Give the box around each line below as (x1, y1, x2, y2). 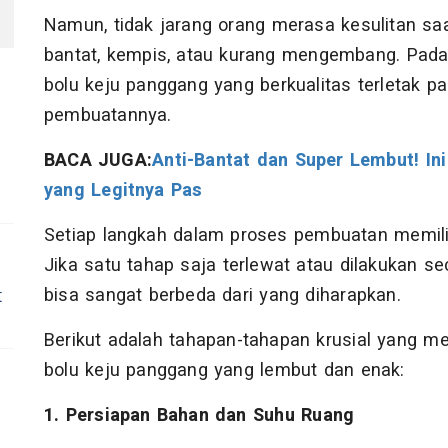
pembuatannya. (44, 102, 172, 130)
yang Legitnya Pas (44, 177, 203, 205)
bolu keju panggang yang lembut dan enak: (44, 357, 405, 385)
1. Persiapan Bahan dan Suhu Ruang (44, 402, 355, 430)
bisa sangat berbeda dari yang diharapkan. (44, 282, 401, 310)
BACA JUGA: (44, 147, 153, 175)
